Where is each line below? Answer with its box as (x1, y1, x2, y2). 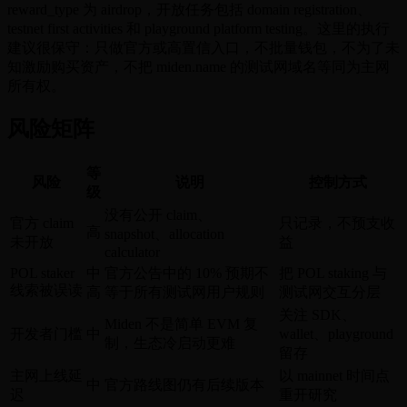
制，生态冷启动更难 (104, 334, 235, 351)
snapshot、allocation (104, 225, 224, 242)
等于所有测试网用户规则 (104, 283, 264, 300)
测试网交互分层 (279, 283, 381, 300)
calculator (104, 243, 160, 260)
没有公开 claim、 (104, 206, 212, 223)
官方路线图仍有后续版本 (104, 376, 264, 392)
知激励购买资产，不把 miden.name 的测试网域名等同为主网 (7, 58, 390, 74)
